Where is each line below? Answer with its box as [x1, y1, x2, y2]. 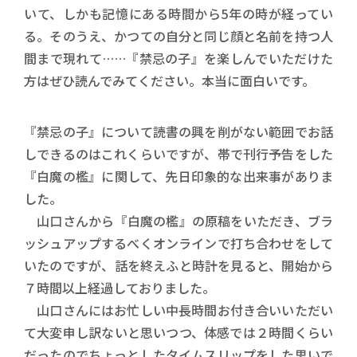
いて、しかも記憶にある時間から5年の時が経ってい [24, 3, 333, 23]
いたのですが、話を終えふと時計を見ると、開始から [24, 255, 333, 275]
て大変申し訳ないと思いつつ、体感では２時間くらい [24, 322, 333, 342]
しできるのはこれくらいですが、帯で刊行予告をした [24, 143, 333, 163]
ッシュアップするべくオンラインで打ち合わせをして [24, 233, 333, 253]
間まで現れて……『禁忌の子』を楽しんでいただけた [24, 48, 333, 68]
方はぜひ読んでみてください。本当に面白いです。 [24, 70, 315, 90]
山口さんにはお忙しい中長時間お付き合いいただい [24, 300, 333, 320]
